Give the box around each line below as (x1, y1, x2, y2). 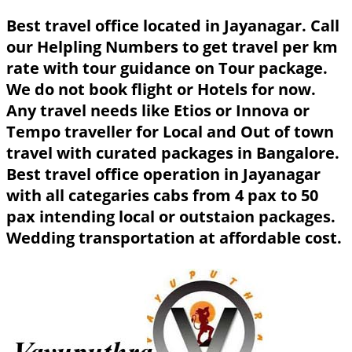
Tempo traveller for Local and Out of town (6, 120, 334, 142)
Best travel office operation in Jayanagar (6, 163, 321, 185)
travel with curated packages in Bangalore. (6, 141, 339, 163)
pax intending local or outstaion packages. (6, 205, 335, 227)
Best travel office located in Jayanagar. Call (6, 14, 339, 36)
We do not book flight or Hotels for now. (6, 78, 316, 100)
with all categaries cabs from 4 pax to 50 (6, 184, 318, 206)
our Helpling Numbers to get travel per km (6, 35, 338, 57)
